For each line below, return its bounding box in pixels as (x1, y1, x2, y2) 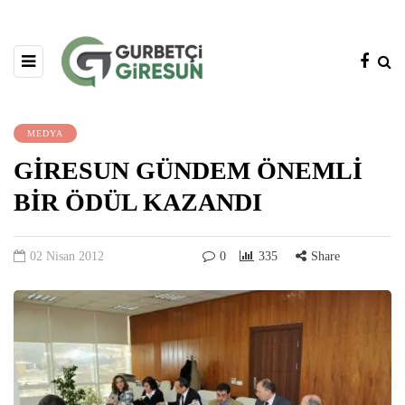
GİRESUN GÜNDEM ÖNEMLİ (14, 155, 363, 184)
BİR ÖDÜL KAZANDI (14, 187, 262, 216)
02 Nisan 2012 (30, 249, 104, 263)
